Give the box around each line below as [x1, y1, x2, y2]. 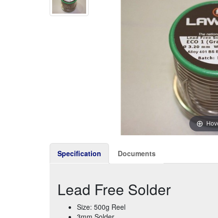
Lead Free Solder [57, 178, 171, 200]
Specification [57, 148, 101, 158]
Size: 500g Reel [77, 201, 126, 212]
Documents [118, 148, 156, 158]
